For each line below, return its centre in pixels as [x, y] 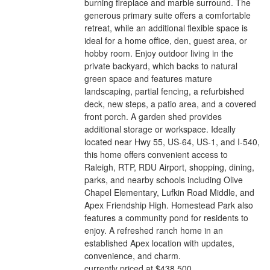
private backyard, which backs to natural [161, 66]
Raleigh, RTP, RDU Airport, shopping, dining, [170, 167]
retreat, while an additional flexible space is [166, 28]
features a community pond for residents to [167, 218]
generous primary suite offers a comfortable [168, 15]
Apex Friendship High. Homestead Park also [169, 205]
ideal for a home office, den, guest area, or [166, 40]
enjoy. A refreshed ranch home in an [154, 230]
